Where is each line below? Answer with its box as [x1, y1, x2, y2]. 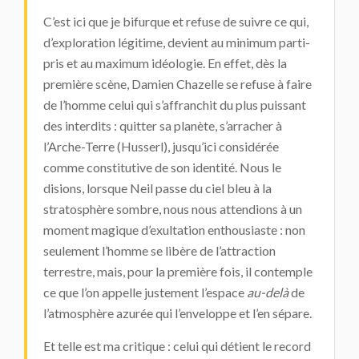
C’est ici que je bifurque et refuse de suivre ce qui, [43, 14, 309, 29]
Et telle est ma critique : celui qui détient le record [43, 338, 311, 353]
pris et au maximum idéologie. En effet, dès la [43, 55, 287, 71]
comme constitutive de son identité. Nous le [43, 159, 281, 175]
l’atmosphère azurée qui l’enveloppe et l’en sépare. [43, 305, 312, 321]
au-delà [247, 284, 288, 300]
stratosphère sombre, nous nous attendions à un [43, 201, 302, 216]
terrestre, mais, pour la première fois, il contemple [43, 264, 313, 279]
